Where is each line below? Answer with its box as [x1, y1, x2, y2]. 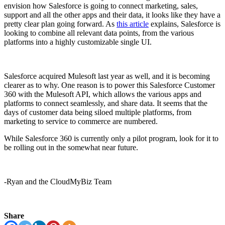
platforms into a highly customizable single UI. [4, 37, 152, 46]
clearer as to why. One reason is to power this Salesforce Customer [4, 80, 215, 89]
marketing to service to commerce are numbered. [4, 117, 158, 126]
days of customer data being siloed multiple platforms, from [4, 107, 191, 117]
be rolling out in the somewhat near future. [4, 143, 138, 152]
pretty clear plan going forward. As [4, 19, 117, 28]
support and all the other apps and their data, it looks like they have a [4, 10, 220, 19]
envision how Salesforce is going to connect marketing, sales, [4, 1, 198, 10]
